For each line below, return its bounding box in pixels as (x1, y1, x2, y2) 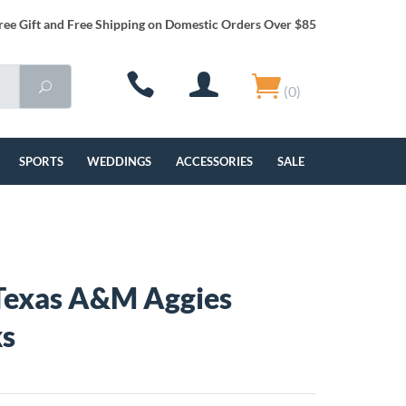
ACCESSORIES (176, 154, 254, 169)
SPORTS (18, 154, 63, 169)
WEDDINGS (87, 154, 152, 169)
